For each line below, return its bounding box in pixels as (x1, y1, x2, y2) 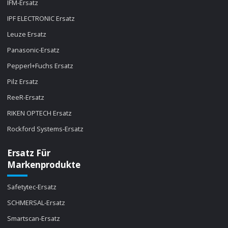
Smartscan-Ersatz (7, 213, 61, 223)
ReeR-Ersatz (7, 93, 45, 102)
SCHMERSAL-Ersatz (7, 197, 66, 207)
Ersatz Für (7, 147, 53, 159)
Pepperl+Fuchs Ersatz (7, 61, 74, 71)
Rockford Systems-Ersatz (7, 124, 84, 134)
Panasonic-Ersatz (7, 45, 60, 55)
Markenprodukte (7, 159, 81, 171)
